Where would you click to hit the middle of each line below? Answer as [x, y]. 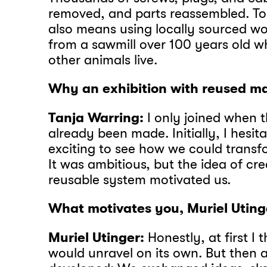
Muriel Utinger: [97, 238]
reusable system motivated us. [142, 180]
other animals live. [105, 60]
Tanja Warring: [98, 118]
